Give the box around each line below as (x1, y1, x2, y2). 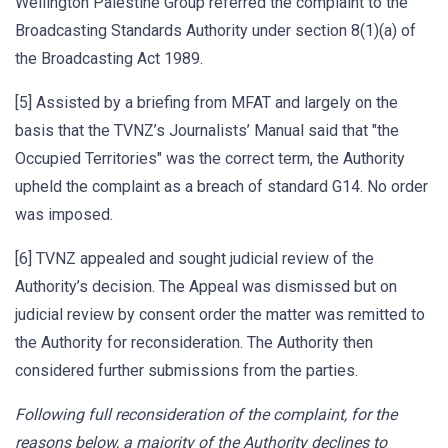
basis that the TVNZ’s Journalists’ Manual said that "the (15, 121, 399, 140)
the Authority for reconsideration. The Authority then (15, 333, 373, 352)
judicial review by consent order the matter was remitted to (15, 305, 425, 324)
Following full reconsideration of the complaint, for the (15, 405, 397, 424)
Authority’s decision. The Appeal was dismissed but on (15, 277, 397, 296)
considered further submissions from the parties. (15, 361, 358, 380)
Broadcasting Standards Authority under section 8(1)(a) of (15, 21, 416, 40)
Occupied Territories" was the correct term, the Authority (15, 149, 405, 168)
